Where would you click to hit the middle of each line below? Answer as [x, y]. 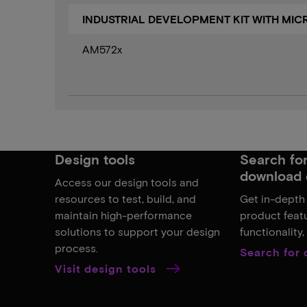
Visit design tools [107, 269]
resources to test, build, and [125, 199]
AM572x [102, 49]
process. [76, 248]
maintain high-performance [123, 215]
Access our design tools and [127, 182]
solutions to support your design [137, 232]
